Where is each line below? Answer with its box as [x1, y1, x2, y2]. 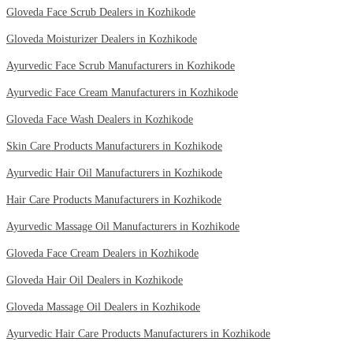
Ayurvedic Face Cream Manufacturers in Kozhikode [6, 87, 238, 99]
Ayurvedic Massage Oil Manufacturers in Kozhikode [6, 221, 240, 233]
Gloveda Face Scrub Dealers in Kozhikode [6, 6, 195, 19]
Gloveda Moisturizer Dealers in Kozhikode [6, 33, 197, 46]
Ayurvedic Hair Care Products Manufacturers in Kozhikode [6, 328, 270, 340]
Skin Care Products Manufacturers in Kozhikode [6, 140, 222, 153]
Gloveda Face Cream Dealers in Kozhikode [6, 247, 199, 260]
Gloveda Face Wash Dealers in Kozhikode [6, 113, 193, 126]
